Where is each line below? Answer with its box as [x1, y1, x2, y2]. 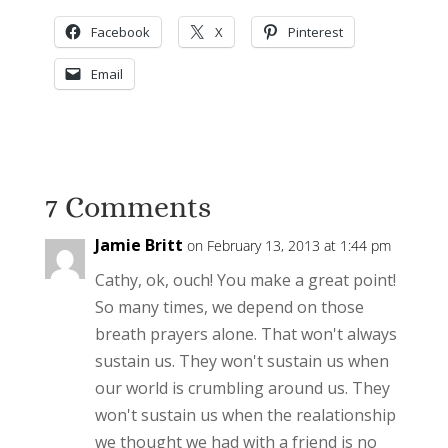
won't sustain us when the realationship [94, 404, 396, 427]
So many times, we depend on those [94, 296, 364, 319]
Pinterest [287, 23, 343, 42]
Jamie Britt [94, 234, 183, 257]
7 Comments [44, 190, 211, 225]
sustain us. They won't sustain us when [94, 350, 389, 373]
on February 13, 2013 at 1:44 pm [186, 236, 391, 256]
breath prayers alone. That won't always [94, 323, 397, 346]
